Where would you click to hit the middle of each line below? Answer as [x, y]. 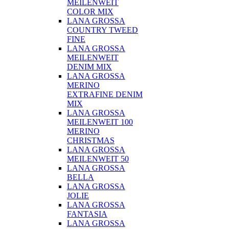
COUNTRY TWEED [102, 30]
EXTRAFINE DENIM [105, 94]
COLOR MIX [90, 12]
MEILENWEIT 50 [98, 159]
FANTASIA [87, 214]
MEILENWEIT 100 [100, 122]
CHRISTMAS [91, 140]
